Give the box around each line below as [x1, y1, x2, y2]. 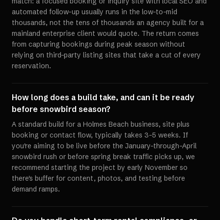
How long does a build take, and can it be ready [12, 92, 194, 102]
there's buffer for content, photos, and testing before [12, 174, 185, 183]
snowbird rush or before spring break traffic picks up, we [12, 152, 195, 161]
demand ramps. [12, 185, 60, 193]
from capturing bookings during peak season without [12, 40, 185, 49]
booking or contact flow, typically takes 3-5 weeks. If [12, 131, 188, 139]
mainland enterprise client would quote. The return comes [12, 29, 199, 38]
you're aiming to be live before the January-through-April [12, 141, 196, 150]
